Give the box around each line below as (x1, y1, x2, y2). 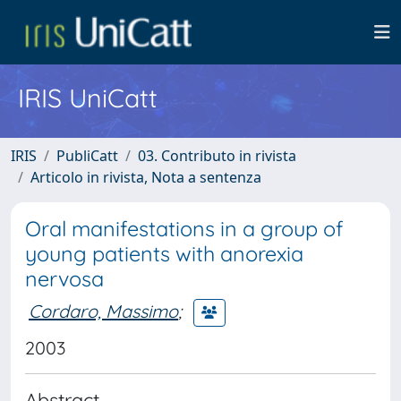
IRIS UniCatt (18, 81, 158, 114)
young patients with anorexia (25, 241, 303, 267)
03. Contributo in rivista (138, 146, 296, 166)
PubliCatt (56, 146, 118, 166)
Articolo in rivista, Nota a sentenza (30, 167, 261, 187)
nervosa (25, 266, 104, 292)
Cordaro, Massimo (29, 299, 178, 322)
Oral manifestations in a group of (25, 216, 344, 242)
